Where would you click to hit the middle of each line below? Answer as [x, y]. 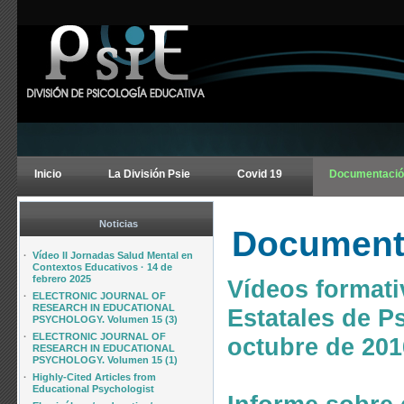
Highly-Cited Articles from [94, 377]
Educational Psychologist [93, 389]
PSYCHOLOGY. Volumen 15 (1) [105, 360]
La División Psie [149, 174]
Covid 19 [259, 174]
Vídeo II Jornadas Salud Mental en [112, 255]
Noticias [118, 224]
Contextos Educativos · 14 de [102, 267]
